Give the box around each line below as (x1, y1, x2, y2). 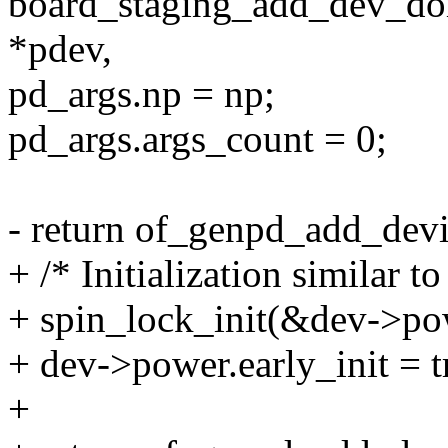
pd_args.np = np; (8, 72, 275, 116)
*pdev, (8, 27, 112, 71)
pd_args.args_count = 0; (8, 117, 387, 161)
